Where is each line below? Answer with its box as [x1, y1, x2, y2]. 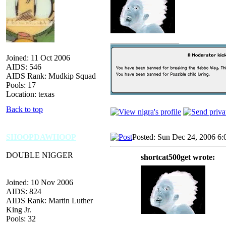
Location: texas [6, 89, 54, 98]
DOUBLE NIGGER [6, 150, 73, 159]
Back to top [6, 104, 43, 114]
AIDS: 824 [6, 187, 41, 196]
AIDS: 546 [6, 62, 41, 71]
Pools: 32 [6, 214, 36, 223]
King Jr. [6, 205, 31, 214]
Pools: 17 [6, 80, 36, 89]
